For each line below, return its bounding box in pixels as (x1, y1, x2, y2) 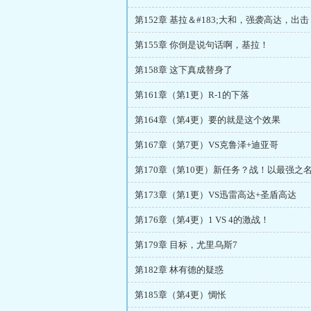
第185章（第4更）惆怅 (135, 289, 226, 300)
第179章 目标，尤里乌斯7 (135, 239, 237, 250)
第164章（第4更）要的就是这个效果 (135, 115, 280, 125)
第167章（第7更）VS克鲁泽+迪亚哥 (135, 140, 278, 150)
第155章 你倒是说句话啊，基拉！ (135, 40, 269, 50)
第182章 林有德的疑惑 (135, 264, 224, 275)
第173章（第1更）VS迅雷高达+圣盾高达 (135, 190, 296, 200)
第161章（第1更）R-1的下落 (135, 90, 249, 100)
